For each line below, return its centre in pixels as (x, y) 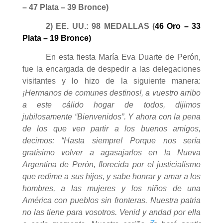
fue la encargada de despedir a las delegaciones (111, 69)
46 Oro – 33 (178, 26)
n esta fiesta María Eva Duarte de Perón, (126, 57)
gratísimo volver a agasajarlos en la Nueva (111, 152)
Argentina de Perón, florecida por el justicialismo (111, 164)
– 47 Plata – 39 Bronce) (65, 7)
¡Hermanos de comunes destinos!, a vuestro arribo (111, 93)
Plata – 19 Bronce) (56, 38)
